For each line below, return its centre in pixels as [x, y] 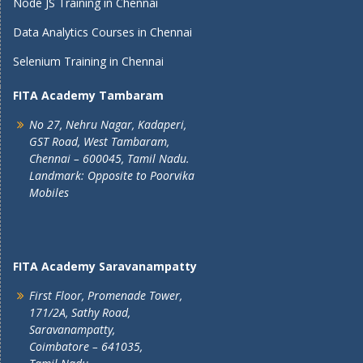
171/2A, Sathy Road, [80, 312]
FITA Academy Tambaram [88, 95]
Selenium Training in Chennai [88, 61]
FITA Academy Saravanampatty [105, 266]
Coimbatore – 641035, [86, 346]
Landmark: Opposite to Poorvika [112, 175]
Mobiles [49, 192]
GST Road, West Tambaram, [99, 141]
